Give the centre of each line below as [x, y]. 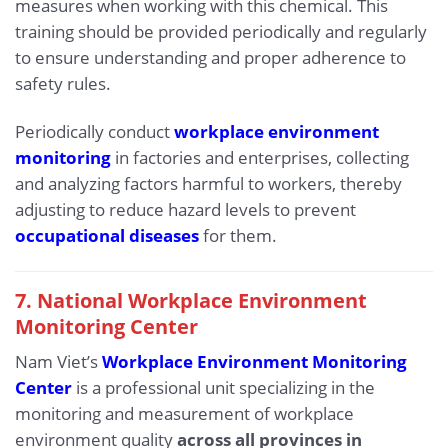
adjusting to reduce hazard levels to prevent [185, 210]
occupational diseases [107, 236]
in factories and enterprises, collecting [260, 158]
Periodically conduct [94, 132]
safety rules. [63, 84]
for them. [238, 236]
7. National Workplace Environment [191, 299]
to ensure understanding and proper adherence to [210, 58]
